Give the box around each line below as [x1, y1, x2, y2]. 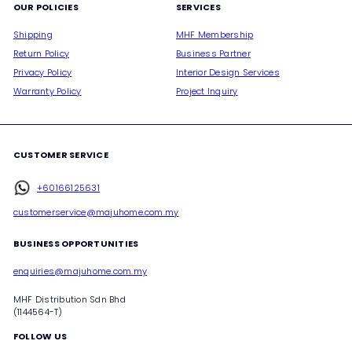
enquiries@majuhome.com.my [13, 264, 147, 277]
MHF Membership [176, 27, 254, 41]
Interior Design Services [176, 65, 280, 79]
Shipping [13, 27, 53, 41]
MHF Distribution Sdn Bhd [13, 292, 126, 306]
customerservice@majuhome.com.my [13, 205, 179, 218]
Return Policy [13, 46, 70, 60]
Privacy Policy [13, 65, 72, 79]
